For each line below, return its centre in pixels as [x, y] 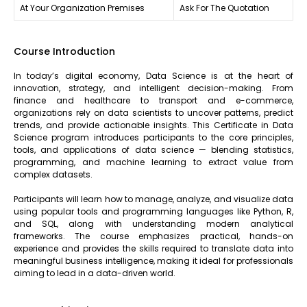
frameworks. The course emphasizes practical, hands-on [153, 236]
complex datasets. [53, 174]
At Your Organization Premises [82, 8]
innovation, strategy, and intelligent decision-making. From [153, 88]
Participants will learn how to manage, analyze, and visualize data [153, 199]
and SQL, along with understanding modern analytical [153, 223]
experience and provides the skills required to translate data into [153, 248]
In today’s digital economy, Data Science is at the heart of [153, 75]
